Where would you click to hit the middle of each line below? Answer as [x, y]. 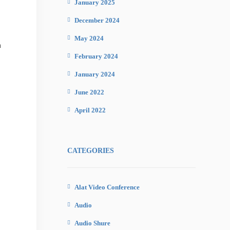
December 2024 [97, 20]
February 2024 [96, 56]
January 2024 [95, 74]
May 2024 [89, 38]
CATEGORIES [91, 151]
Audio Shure [92, 223]
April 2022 [90, 110]
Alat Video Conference [107, 187]
